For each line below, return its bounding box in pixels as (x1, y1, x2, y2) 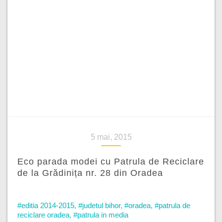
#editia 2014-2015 (17, 201, 74, 210)
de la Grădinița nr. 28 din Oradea (17, 168, 163, 178)
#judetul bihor (78, 201, 120, 210)
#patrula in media (73, 211, 128, 220)
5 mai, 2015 (90, 133, 132, 142)
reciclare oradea (17, 211, 69, 220)
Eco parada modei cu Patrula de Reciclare (17, 157, 204, 167)
